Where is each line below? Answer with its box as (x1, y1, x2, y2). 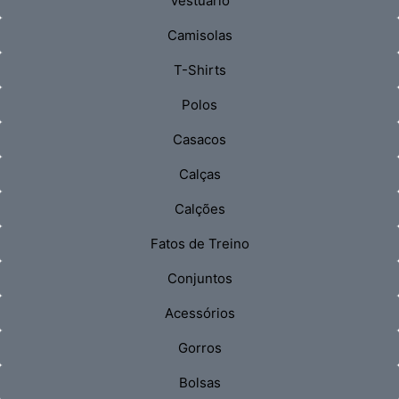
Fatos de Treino (150, 234, 249, 252)
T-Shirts (173, 61, 226, 78)
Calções (174, 199, 225, 217)
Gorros (177, 338, 222, 356)
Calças (178, 165, 221, 183)
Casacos (173, 130, 226, 148)
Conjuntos (167, 269, 232, 287)
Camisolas (167, 26, 232, 44)
